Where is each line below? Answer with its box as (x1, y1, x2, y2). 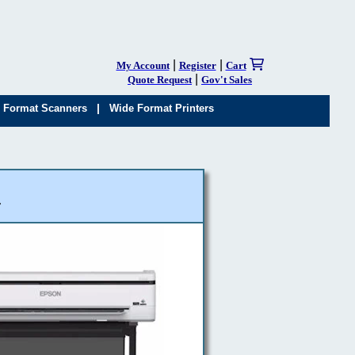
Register (178, 59, 216, 71)
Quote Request (128, 74, 192, 86)
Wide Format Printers (109, 102, 215, 114)
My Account (116, 59, 170, 71)
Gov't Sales (201, 74, 252, 86)
